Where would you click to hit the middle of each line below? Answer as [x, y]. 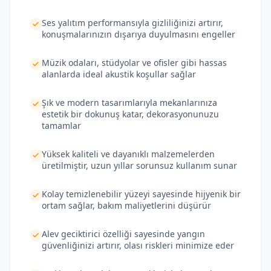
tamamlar [61, 126]
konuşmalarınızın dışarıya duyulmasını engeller [139, 34]
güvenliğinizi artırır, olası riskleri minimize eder [138, 245]
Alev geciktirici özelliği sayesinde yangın [123, 234]
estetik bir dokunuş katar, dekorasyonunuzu [130, 114]
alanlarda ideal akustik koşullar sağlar [119, 74]
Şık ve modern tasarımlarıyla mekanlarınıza [129, 103]
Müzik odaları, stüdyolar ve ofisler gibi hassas [134, 63]
